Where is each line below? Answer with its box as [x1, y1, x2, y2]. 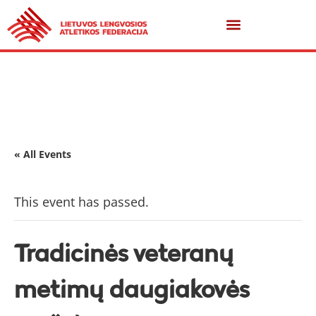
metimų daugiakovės [14, 274, 249, 304]
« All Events [14, 147, 71, 161]
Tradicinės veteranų [14, 238, 233, 268]
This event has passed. [14, 193, 149, 210]
